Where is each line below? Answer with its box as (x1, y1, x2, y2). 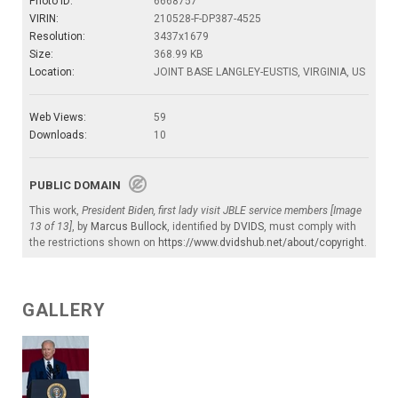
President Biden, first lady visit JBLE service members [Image (82, 203, 362, 217)
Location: (29, 65, 75, 78)
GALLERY (22, 298, 106, 321)
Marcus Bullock (91, 219, 167, 233)
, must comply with (264, 219, 356, 233)
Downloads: (29, 128, 87, 141)
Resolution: (29, 29, 85, 43)
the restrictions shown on (29, 235, 158, 249)
